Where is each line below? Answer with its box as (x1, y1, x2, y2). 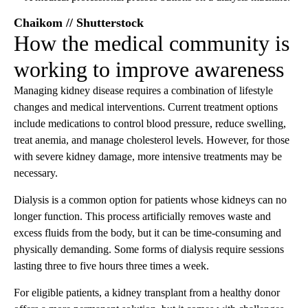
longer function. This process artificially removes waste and (14, 210, 271, 222)
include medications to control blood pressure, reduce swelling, (14, 117, 286, 129)
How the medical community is (14, 30, 289, 56)
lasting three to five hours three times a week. (14, 259, 209, 272)
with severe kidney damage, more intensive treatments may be (14, 150, 282, 162)
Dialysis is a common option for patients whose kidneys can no (14, 193, 287, 206)
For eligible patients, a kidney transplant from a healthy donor (14, 286, 280, 298)
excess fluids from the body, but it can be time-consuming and (14, 226, 281, 239)
